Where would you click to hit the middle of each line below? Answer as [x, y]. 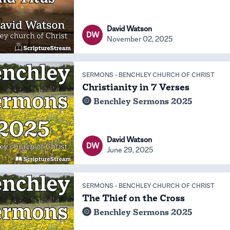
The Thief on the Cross [133, 198]
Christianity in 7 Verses [136, 87]
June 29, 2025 [130, 150]
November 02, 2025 [140, 39]
